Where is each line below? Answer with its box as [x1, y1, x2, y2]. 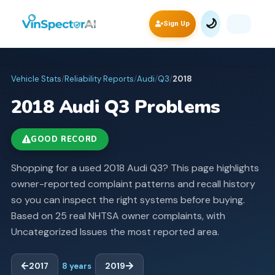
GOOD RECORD [30, 133, 98, 145]
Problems [129, 93, 220, 120]
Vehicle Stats [10, 74, 61, 84]
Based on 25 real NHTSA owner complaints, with [10, 209, 225, 222]
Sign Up [163, 19, 190, 28]
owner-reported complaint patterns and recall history [10, 177, 255, 190]
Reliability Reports [64, 74, 134, 84]
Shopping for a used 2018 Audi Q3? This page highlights [10, 161, 259, 174]
